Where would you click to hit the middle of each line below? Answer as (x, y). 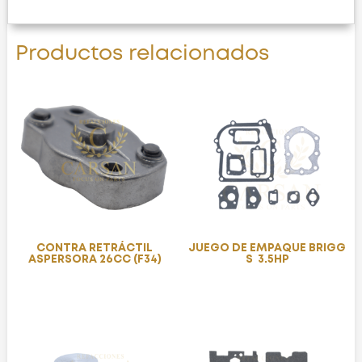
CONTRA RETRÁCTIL (95, 248)
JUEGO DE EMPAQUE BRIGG (267, 248)
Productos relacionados (142, 55)
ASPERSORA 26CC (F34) (95, 259)
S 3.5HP (267, 259)
